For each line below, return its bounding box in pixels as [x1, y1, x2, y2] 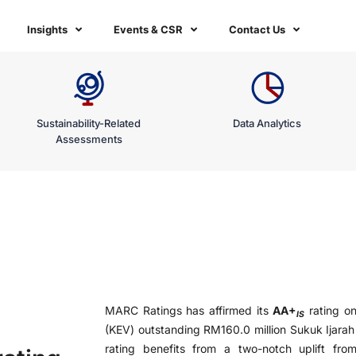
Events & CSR [114, 23, 183, 36]
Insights [27, 23, 68, 36]
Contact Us [229, 23, 285, 36]
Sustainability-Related [37, 117, 141, 130]
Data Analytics [232, 117, 301, 130]
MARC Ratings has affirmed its [105, 304, 273, 317]
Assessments [55, 133, 122, 145]
